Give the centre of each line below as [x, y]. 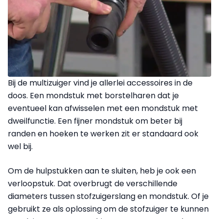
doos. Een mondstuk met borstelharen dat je [93, 95]
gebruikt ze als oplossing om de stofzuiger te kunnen [108, 209]
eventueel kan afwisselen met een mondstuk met [103, 108]
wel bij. [20, 146]
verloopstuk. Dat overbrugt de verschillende [93, 183]
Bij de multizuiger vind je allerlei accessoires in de [100, 83]
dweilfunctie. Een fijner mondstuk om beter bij [95, 121]
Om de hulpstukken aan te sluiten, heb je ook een [102, 171]
